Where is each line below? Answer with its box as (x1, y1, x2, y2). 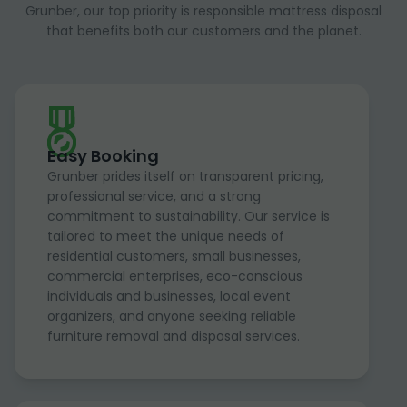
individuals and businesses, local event (47, 286, 291, 305)
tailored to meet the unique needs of (47, 226, 284, 245)
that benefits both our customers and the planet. (45, 21, 362, 40)
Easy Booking (47, 144, 159, 167)
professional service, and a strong (47, 186, 261, 205)
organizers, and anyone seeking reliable (47, 306, 296, 325)
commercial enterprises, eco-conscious (47, 266, 303, 285)
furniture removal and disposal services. (47, 326, 300, 345)
